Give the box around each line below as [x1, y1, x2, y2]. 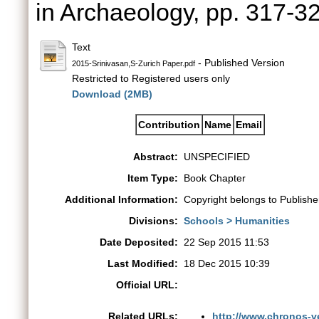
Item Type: [127, 172, 178, 184]
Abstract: [133, 151, 178, 162]
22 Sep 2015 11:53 [184, 236, 269, 248]
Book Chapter [184, 172, 246, 184]
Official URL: [116, 279, 178, 291]
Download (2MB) [72, 88, 152, 100]
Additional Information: [65, 194, 178, 205]
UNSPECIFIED [184, 151, 250, 162]
